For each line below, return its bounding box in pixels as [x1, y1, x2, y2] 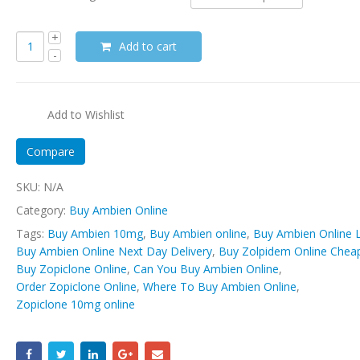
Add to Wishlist [47, 106, 125, 122]
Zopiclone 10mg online [16, 297, 136, 313]
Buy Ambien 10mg [47, 226, 144, 242]
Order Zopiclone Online [16, 279, 137, 295]
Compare [27, 144, 76, 160]
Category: [16, 202, 70, 219]
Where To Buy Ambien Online [143, 279, 297, 295]
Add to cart [119, 38, 178, 54]
